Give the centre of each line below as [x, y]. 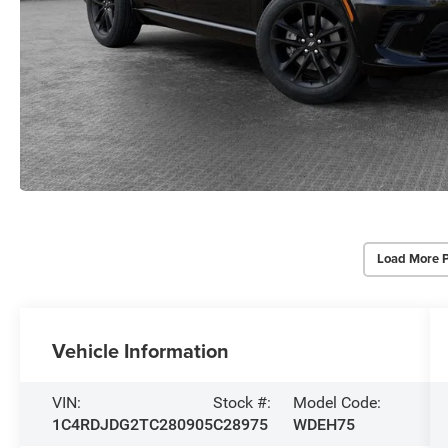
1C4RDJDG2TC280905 [133, 424]
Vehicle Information [141, 350]
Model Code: [336, 402]
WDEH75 [323, 424]
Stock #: [242, 402]
